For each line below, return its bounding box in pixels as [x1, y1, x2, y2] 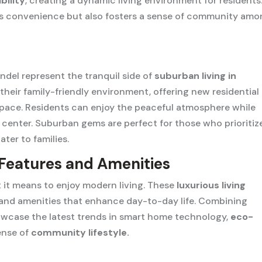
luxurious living [177, 178, 246, 191]
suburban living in [154, 69, 237, 82]
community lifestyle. [31, 226, 130, 239]
